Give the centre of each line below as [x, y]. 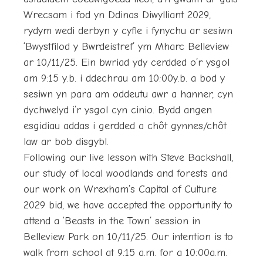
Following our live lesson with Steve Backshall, [128, 158]
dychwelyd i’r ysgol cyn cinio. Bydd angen [118, 110]
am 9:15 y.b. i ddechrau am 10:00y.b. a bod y [124, 79]
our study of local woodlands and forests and [126, 174]
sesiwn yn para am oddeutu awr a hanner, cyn [128, 95]
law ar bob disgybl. [66, 142]
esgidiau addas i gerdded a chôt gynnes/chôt [125, 126]
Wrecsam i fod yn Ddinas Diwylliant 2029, [117, 15]
